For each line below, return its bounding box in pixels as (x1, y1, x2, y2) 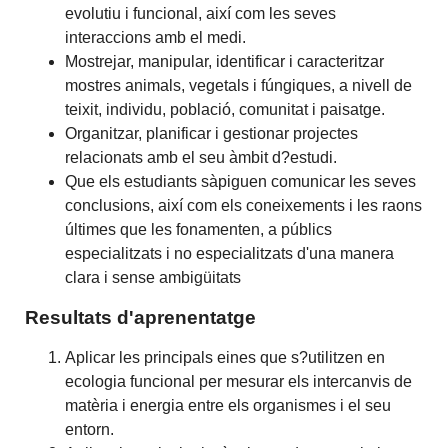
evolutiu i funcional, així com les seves (65, 4, 337, 22)
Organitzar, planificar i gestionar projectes (65, 124, 359, 142)
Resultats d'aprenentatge (25, 306, 257, 328)
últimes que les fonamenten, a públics (65, 220, 333, 238)
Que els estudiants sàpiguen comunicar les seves (65, 172, 417, 190)
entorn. (65, 420, 115, 438)
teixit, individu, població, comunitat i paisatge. (65, 100, 386, 118)
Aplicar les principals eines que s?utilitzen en (65, 348, 386, 366)
